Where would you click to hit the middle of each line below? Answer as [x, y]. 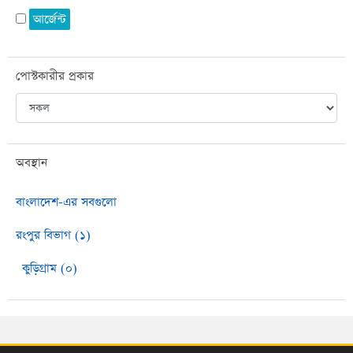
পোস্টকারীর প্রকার [55, 76]
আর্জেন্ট [50, 19]
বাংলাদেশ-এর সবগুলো [66, 202]
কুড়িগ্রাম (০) [50, 268]
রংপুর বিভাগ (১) [53, 235]
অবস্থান [32, 163]
